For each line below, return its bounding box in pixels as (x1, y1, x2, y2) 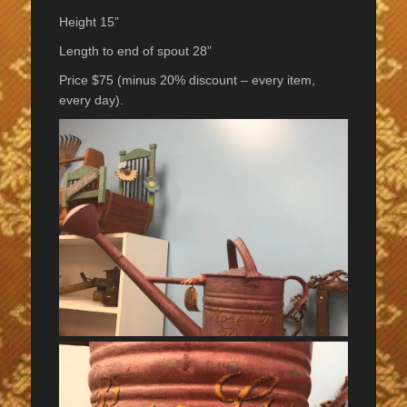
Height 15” (59, 15, 119, 30)
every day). (59, 93, 124, 108)
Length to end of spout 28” (59, 44, 212, 59)
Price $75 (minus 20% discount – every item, (59, 73, 315, 88)
